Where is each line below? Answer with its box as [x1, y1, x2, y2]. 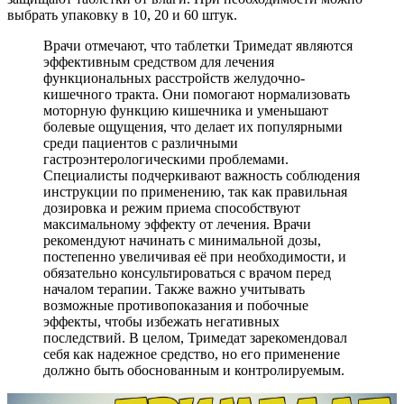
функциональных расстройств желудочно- [43, 69, 305, 86]
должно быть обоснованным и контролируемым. [43, 362, 344, 378]
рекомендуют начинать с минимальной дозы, [43, 232, 321, 248]
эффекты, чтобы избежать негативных [43, 313, 280, 329]
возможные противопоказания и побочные [43, 297, 308, 313]
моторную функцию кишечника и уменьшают [43, 102, 328, 118]
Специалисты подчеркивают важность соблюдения [43, 167, 360, 183]
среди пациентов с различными [43, 134, 238, 151]
